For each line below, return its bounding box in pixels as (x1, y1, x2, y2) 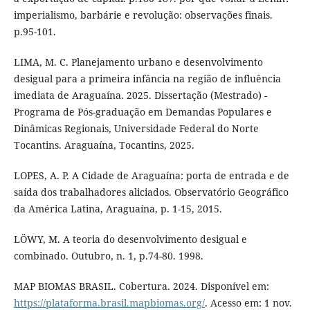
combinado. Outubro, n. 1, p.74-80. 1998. (13, 248, 203, 262)
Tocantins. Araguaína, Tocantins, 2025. (13, 138, 194, 152)
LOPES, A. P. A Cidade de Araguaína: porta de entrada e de (13, 168, 289, 182)
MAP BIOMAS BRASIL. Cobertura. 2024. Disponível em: (13, 279, 269, 293)
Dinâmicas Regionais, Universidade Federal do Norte (13, 121, 259, 135)
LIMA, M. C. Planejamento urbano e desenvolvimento (13, 55, 263, 69)
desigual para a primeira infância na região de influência (13, 71, 281, 85)
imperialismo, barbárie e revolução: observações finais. (13, 8, 273, 21)
